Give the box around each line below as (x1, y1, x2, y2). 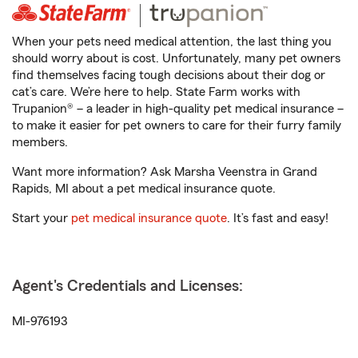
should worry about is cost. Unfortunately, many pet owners (12, 52, 340, 66)
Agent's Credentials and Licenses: (12, 278, 243, 295)
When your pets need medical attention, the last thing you (12, 35, 332, 49)
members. (12, 136, 68, 149)
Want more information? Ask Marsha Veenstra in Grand (12, 165, 317, 179)
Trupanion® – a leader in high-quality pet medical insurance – (12, 102, 344, 116)
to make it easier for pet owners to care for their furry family (12, 119, 341, 133)
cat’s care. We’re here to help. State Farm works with (12, 86, 300, 99)
